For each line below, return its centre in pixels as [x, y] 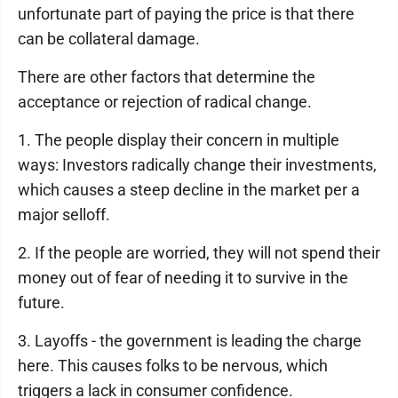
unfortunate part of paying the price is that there [186, 14]
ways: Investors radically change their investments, [197, 165]
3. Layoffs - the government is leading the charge [190, 341]
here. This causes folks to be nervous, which [173, 366]
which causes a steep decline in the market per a [189, 190]
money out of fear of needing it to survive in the [183, 278]
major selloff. [64, 215]
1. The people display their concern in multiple [179, 140]
